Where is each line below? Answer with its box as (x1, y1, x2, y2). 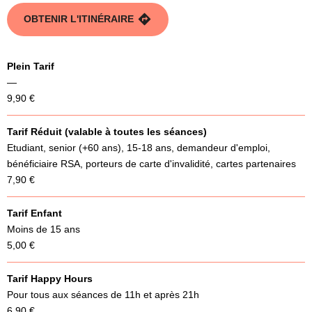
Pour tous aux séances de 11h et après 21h (7, 288, 199, 300)
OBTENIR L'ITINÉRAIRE (24, 13, 134, 25)
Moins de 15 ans (7, 223, 80, 235)
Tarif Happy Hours (7, 272, 93, 284)
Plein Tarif (7, 60, 54, 72)
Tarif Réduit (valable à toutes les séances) (7, 125, 207, 137)
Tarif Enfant (7, 207, 62, 219)
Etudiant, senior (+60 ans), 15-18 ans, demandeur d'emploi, (7, 141, 270, 153)
